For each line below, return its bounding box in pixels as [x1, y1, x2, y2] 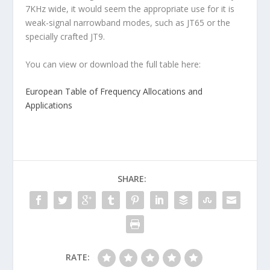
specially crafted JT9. [25, 31, 105, 43]
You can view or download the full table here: [25, 58, 201, 70]
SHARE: [118, 173, 146, 185]
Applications [25, 99, 73, 111]
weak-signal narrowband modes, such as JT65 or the [25, 17, 231, 29]
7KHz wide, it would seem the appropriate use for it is [25, 3, 235, 15]
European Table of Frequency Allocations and [25, 86, 203, 98]
